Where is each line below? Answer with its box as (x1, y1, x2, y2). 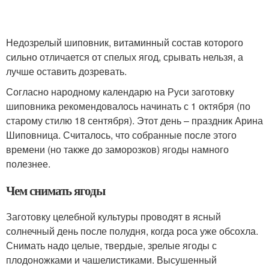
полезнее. (6, 157, 50, 171)
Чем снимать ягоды (6, 181, 106, 200)
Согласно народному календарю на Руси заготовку (6, 85, 234, 99)
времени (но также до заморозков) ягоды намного (6, 142, 229, 157)
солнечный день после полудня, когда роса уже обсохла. (6, 224, 258, 238)
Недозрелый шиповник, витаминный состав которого (6, 35, 243, 50)
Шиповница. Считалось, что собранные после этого (6, 128, 237, 142)
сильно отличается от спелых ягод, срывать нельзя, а (6, 50, 243, 64)
